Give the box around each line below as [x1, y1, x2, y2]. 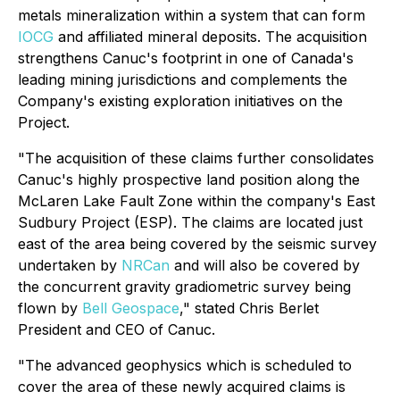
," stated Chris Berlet [179, 299, 319, 317]
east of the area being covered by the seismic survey [18, 235, 377, 253]
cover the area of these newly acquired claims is [18, 378, 346, 396]
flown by [18, 299, 82, 317]
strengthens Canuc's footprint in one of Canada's [18, 49, 354, 67]
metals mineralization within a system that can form [18, 6, 365, 24]
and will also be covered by [170, 256, 360, 274]
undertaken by [18, 256, 121, 274]
